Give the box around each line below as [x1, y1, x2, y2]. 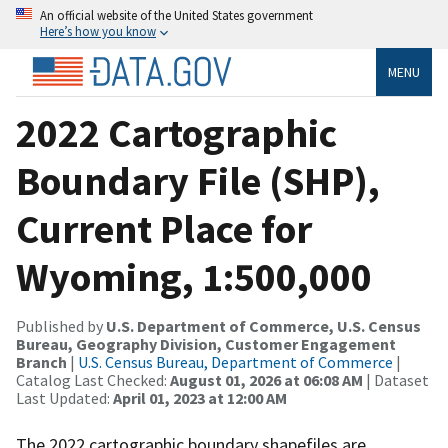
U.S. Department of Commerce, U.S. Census [106, 315, 421, 336]
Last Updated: [16, 387, 113, 408]
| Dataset [363, 369, 429, 390]
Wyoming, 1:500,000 [16, 251, 372, 302]
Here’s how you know [40, 23, 156, 39]
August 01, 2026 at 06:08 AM [170, 369, 363, 390]
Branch [16, 351, 67, 372]
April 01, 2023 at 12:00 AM [113, 387, 287, 408]
